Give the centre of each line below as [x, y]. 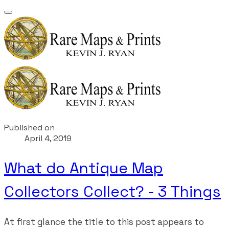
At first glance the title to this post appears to [104, 222]
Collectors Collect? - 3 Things [112, 191]
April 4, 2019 [48, 138]
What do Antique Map [84, 168]
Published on [29, 128]
